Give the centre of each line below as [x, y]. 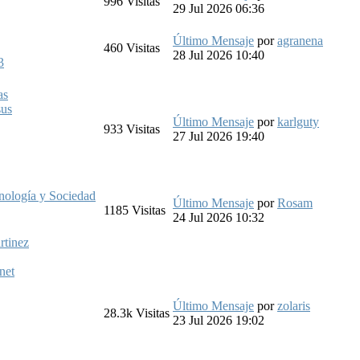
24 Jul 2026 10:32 [219, 217]
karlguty [298, 121]
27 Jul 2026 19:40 [219, 136]
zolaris [294, 305]
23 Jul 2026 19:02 [219, 320]
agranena [300, 40]
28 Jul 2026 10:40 [219, 55]
